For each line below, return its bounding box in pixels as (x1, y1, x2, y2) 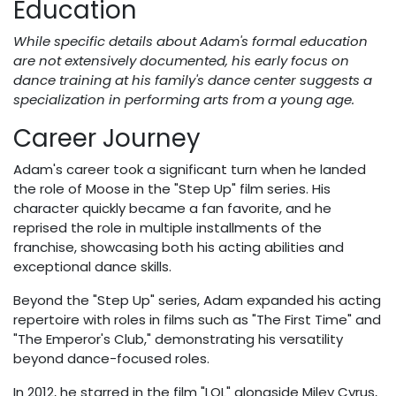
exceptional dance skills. (13, 257, 171, 277)
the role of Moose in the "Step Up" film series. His (13, 179, 331, 199)
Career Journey (13, 121, 201, 156)
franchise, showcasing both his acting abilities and (13, 238, 344, 257)
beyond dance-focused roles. (13, 349, 209, 369)
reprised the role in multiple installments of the (13, 218, 322, 238)
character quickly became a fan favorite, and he (13, 199, 331, 218)
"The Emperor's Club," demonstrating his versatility (13, 330, 343, 349)
